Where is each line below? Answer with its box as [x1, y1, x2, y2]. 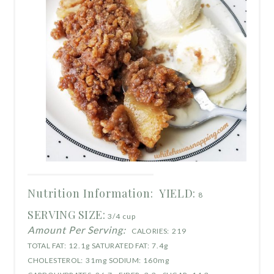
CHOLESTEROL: [28, 255, 83, 265]
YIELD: [159, 185, 196, 201]
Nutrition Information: [28, 185, 154, 201]
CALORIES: [131, 226, 169, 235]
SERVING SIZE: [28, 207, 106, 222]
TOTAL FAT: [28, 240, 66, 250]
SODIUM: [108, 255, 141, 265]
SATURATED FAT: [92, 240, 150, 250]
